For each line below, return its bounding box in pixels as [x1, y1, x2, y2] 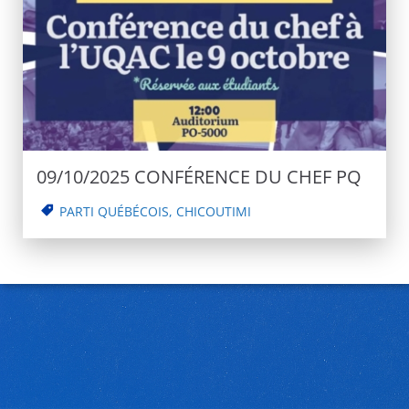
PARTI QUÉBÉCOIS [59, 203, 169, 221]
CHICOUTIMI [176, 203, 251, 221]
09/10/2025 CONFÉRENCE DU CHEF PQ [37, 164, 362, 190]
